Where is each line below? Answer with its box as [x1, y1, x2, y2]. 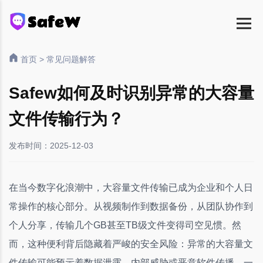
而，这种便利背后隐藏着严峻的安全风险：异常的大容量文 [9, 239, 253, 249]
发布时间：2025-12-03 [9, 141, 93, 150]
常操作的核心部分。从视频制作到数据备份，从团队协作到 [9, 201, 253, 211]
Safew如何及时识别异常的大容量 [9, 84, 254, 102]
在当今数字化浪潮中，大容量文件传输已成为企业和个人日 [9, 183, 253, 193]
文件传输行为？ [9, 110, 124, 128]
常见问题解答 [46, 55, 96, 64]
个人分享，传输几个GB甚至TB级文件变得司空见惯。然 [9, 220, 241, 230]
